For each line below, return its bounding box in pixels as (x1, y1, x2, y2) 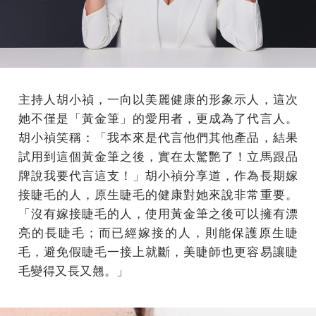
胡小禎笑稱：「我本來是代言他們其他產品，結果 (18, 127, 298, 145)
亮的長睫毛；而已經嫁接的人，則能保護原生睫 (18, 222, 298, 241)
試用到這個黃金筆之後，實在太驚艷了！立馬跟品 (18, 146, 298, 164)
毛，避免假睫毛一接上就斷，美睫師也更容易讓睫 (18, 241, 298, 260)
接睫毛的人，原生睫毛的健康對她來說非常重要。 (18, 184, 298, 202)
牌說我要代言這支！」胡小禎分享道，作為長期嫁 (18, 165, 298, 183)
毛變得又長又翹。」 (18, 260, 129, 279)
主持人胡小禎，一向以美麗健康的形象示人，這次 (18, 89, 298, 107)
